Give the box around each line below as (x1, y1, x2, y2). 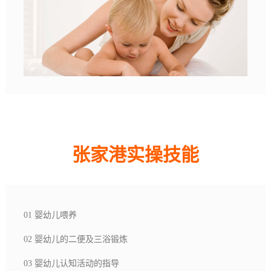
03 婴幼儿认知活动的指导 (23, 258, 122, 268)
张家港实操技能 (71, 144, 199, 165)
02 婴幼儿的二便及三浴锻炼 (23, 234, 130, 244)
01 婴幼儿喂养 (23, 210, 79, 220)
